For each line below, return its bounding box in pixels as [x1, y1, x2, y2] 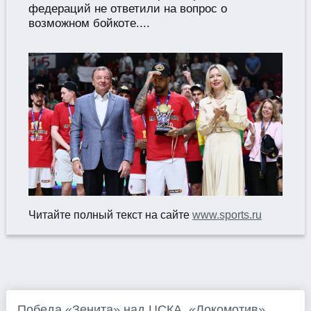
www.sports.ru [192, 209, 262, 221]
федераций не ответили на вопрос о [28, 1, 227, 16]
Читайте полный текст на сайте [28, 209, 192, 221]
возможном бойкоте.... [28, 16, 150, 31]
